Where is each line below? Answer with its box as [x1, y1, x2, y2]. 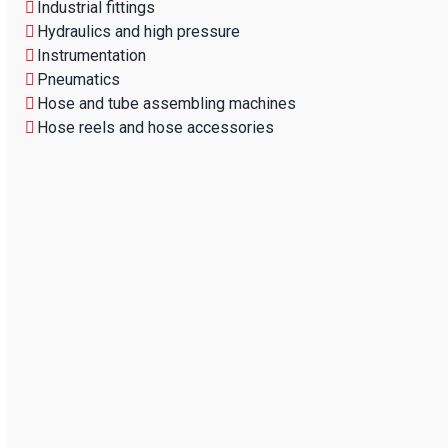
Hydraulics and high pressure [36, 21, 240, 41]
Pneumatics [36, 69, 120, 89]
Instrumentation [36, 45, 146, 65]
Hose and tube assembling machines [36, 93, 296, 113]
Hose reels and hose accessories [36, 117, 274, 137]
